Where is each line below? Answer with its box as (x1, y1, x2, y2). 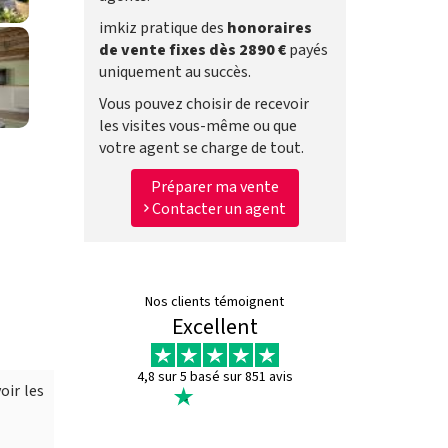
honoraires (226, 17, 312, 39)
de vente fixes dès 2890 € (98, 39, 286, 61)
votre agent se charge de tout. (98, 137, 304, 159)
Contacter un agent (148, 198, 286, 220)
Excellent (171, 311, 258, 343)
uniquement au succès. (98, 61, 251, 83)
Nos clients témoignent (145, 292, 285, 312)
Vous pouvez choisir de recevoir (98, 93, 309, 115)
